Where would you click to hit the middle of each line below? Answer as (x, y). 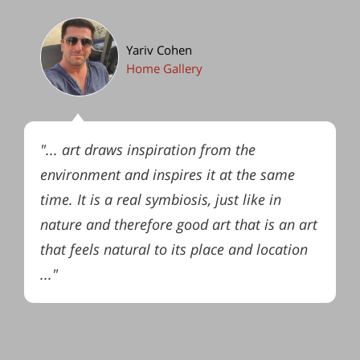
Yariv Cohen (159, 51)
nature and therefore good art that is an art (179, 225)
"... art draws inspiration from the (148, 150)
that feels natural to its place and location (174, 250)
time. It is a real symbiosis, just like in (161, 200)
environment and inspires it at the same (168, 175)
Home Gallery (164, 69)
